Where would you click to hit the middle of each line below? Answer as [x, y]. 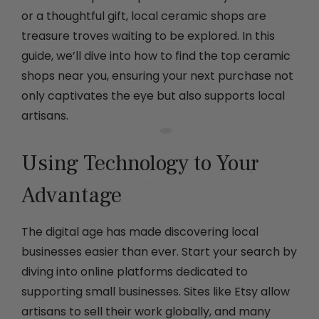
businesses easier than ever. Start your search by [159, 252]
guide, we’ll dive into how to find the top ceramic [156, 56]
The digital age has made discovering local [140, 232]
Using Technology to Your [140, 164]
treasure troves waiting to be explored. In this [148, 36]
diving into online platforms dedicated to [135, 272]
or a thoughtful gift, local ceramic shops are [144, 16]
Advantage [72, 196]
